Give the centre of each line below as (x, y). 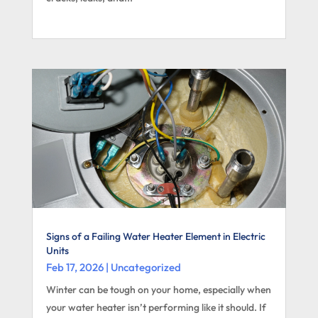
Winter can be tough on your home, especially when (158, 289)
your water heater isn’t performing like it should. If (156, 307)
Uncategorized (146, 267)
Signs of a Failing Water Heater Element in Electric (155, 236)
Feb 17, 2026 (75, 267)
